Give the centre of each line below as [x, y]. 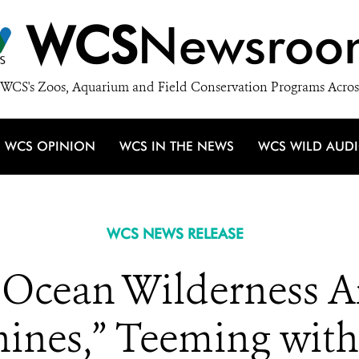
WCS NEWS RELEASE [175, 234]
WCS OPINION [50, 146]
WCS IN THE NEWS [177, 146]
